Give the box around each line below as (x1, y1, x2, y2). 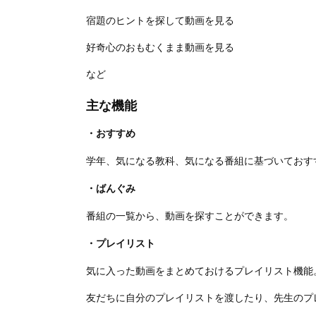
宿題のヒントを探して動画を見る (86, 15, 234, 26)
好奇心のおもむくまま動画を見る (86, 42, 234, 53)
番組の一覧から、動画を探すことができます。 (86, 210, 293, 221)
